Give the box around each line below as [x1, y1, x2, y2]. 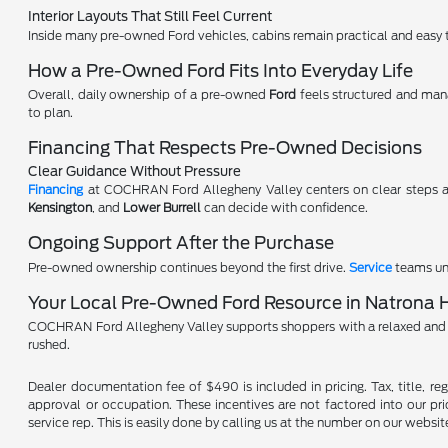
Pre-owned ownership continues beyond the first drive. [28, 259, 350, 275]
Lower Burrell [123, 200, 202, 216]
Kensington [28, 200, 93, 216]
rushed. [28, 337, 71, 353]
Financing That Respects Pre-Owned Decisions [28, 138, 423, 159]
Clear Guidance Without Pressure [28, 163, 242, 179]
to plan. [28, 105, 74, 121]
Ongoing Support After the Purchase [28, 233, 335, 254]
